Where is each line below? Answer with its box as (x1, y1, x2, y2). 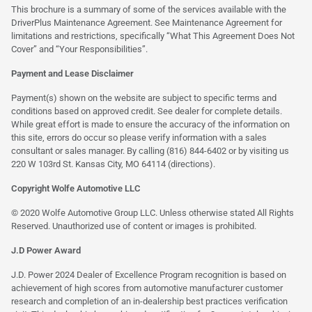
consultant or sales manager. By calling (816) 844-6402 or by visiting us (11, 145, 289, 156)
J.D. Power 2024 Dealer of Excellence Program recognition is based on (11, 269, 286, 280)
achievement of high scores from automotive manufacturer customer (11, 282, 283, 293)
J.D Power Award (11, 244, 81, 256)
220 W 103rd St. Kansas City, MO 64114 (11, 158, 168, 169)
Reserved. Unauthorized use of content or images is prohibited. (11, 220, 256, 231)
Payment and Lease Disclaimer (11, 68, 134, 79)
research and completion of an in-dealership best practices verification (11, 295, 288, 306)
